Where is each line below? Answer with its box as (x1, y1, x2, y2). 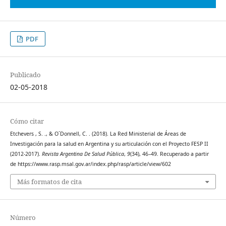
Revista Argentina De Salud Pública (41, 150, 124, 157)
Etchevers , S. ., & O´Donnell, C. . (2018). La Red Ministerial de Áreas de (10, 130, 186, 137)
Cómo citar (10, 116, 44, 126)
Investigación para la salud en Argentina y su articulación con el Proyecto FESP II (10, 140, 208, 147)
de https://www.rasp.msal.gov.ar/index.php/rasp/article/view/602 (10, 160, 171, 167)
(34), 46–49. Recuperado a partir (130, 150, 209, 157)
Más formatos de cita (17, 177, 82, 186)
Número (10, 213, 36, 222)
